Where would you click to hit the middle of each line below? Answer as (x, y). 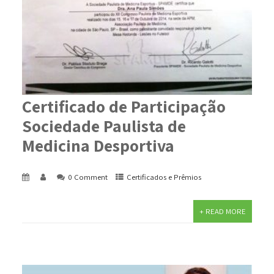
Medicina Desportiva (98, 145)
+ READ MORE (223, 211)
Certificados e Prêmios (164, 177)
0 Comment (87, 177)
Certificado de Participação (124, 106)
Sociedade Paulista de (104, 125)
